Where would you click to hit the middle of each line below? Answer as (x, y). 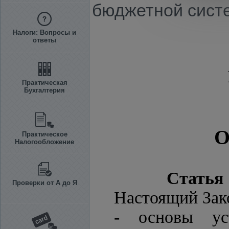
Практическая (44, 83)
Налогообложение (44, 142)
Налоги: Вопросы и (44, 32)
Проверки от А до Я (44, 183)
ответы (44, 40)
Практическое (44, 134)
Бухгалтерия (44, 90)
